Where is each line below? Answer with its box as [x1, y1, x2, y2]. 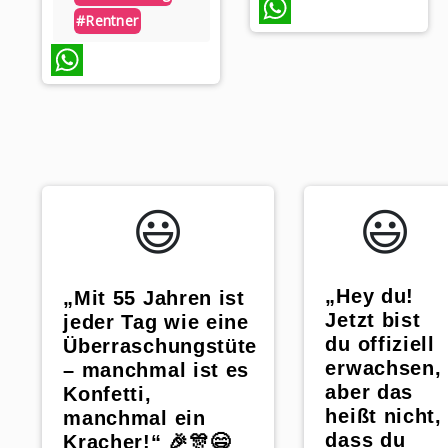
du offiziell [325, 333, 435, 356]
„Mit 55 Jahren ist [63, 287, 245, 310]
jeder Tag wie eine [63, 311, 249, 334]
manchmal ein [63, 407, 206, 430]
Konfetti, [63, 383, 152, 406]
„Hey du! [325, 285, 414, 308]
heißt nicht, [325, 405, 442, 428]
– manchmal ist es [63, 359, 250, 382]
